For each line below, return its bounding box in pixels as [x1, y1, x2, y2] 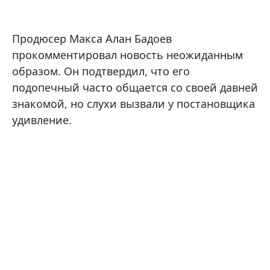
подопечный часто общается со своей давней [12, 80, 258, 95]
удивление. [12, 113, 72, 128]
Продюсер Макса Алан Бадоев [12, 31, 172, 46]
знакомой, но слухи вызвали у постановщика [12, 96, 255, 111]
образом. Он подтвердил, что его [12, 64, 190, 79]
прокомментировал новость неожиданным [12, 48, 243, 63]
